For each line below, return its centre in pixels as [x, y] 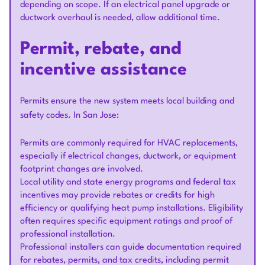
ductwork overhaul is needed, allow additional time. [120, 18]
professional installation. [68, 235]
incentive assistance [104, 70]
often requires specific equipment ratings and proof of [126, 222]
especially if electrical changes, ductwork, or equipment [128, 157]
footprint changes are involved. [82, 170]
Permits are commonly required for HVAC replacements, [129, 144]
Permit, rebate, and [101, 50]
